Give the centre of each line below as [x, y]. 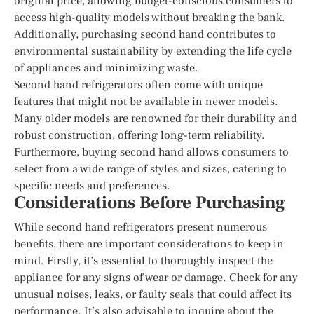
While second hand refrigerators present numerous [141, 227]
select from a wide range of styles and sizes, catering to [150, 169]
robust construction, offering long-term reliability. [139, 135]
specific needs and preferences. [92, 185]
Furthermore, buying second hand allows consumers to [151, 152]
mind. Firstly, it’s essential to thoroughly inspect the [143, 260]
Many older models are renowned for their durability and [156, 118]
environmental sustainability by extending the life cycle [153, 51]
